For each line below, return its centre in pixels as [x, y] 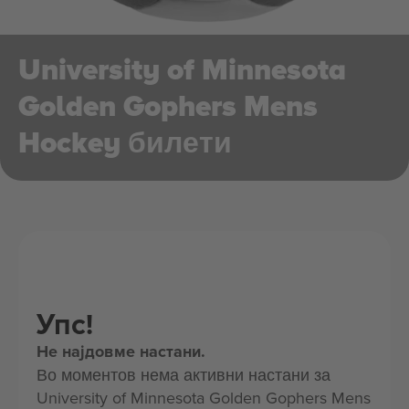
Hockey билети [125, 144]
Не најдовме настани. [121, 351]
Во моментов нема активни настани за [184, 375]
